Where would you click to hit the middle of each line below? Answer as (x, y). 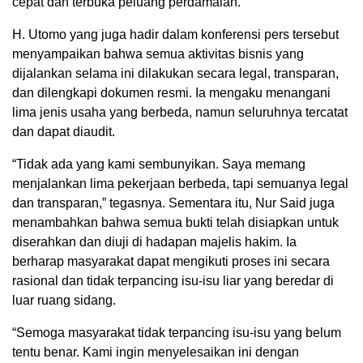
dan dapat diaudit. (64, 132)
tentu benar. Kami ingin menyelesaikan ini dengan (156, 352)
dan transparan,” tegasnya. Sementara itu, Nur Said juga (173, 203)
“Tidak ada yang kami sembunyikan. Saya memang (159, 164)
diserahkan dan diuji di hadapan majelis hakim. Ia (154, 242)
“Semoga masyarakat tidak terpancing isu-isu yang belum (177, 333)
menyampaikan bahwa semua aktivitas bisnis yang (158, 54)
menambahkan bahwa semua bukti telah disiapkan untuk (175, 223)
